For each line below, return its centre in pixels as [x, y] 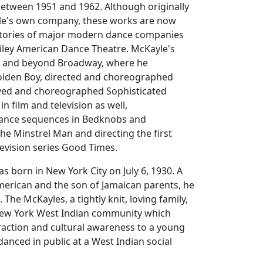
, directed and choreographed [107, 77]
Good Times [89, 148]
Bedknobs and [114, 119]
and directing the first [123, 134]
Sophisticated [137, 91]
